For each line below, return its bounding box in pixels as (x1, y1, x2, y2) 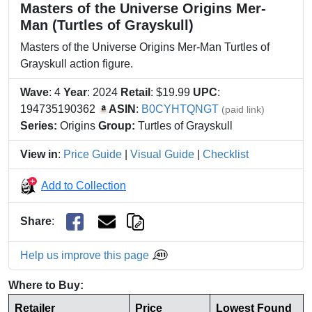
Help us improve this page (20, 249, 152, 262)
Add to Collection (41, 179, 126, 192)
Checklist (203, 148, 249, 160)
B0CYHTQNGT (141, 103, 219, 115)
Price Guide (63, 148, 122, 160)
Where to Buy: (8, 279, 84, 292)
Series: (20, 120, 57, 132)
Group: (98, 120, 135, 132)
